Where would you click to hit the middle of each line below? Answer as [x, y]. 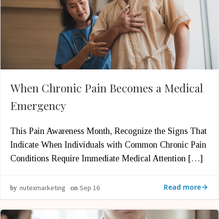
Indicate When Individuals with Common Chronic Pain [108, 145]
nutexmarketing [43, 188]
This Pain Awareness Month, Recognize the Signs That [109, 131]
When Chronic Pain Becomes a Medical [107, 88]
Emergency [38, 106]
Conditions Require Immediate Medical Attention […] [107, 158]
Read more [182, 187]
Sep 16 [90, 188]
